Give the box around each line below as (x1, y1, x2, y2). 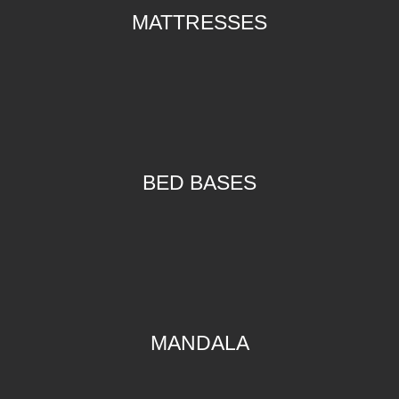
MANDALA (150, 330, 249, 354)
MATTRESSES (132, 10, 267, 34)
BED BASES (142, 170, 256, 194)
